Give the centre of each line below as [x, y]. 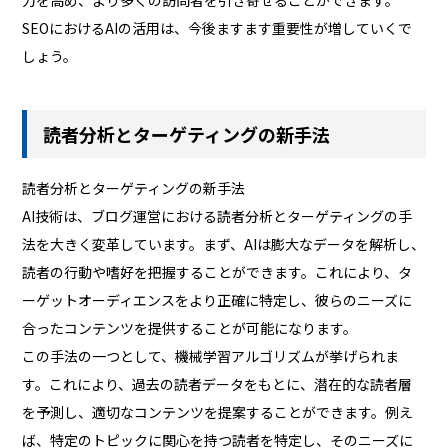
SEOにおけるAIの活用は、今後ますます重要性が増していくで [217, 27]
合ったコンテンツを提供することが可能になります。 [190, 328]
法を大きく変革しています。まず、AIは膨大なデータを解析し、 [224, 244]
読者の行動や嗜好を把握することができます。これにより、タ [217, 272]
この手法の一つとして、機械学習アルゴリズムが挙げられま [211, 356]
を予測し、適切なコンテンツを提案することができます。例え [218, 412]
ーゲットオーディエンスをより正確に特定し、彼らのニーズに [217, 300]
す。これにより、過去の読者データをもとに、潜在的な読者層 [217, 384]
